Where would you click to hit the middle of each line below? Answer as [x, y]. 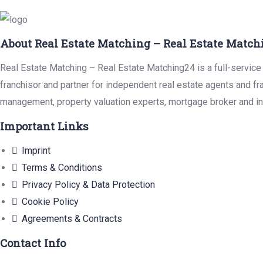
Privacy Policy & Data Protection [88, 185]
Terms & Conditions [62, 168]
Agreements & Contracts [72, 219]
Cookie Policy [50, 202]
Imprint [36, 151]
